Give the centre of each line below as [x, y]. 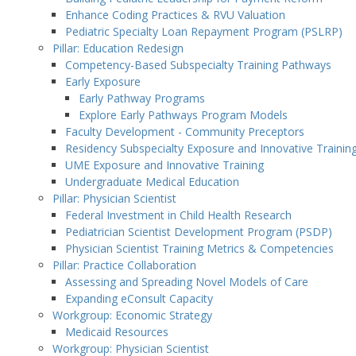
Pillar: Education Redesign [118, 48]
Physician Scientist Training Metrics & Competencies [200, 248]
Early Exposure [103, 81]
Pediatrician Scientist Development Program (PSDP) [199, 232]
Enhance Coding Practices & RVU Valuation [176, 15]
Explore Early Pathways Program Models [184, 115]
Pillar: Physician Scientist [114, 198]
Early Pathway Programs [142, 98]
